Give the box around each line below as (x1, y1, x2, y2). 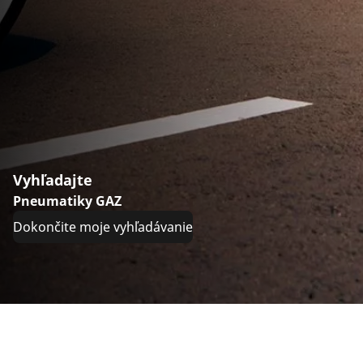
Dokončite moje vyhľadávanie (13, 218, 193, 237)
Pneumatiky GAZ (13, 192, 122, 211)
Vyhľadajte (13, 170, 92, 190)
